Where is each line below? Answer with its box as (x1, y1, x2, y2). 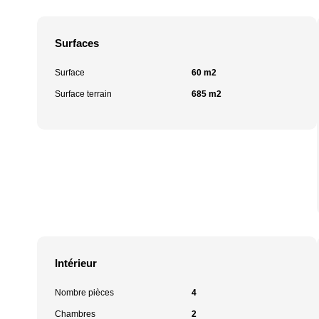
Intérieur (55, 257, 97, 269)
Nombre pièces (55, 288, 114, 298)
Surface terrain (55, 89, 112, 99)
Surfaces (55, 37, 99, 49)
